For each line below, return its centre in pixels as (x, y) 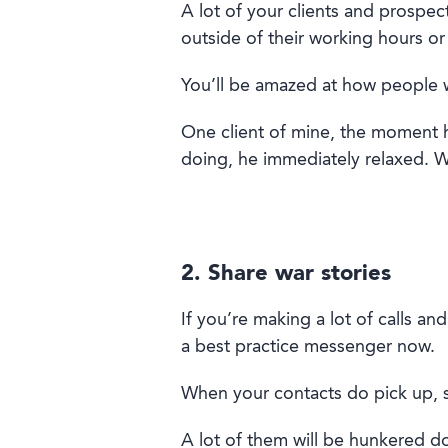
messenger (347, 347)
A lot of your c (238, 12)
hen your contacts (269, 394)
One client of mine (255, 133)
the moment (386, 133)
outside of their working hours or (312, 39)
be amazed (272, 86)
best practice (246, 347)
